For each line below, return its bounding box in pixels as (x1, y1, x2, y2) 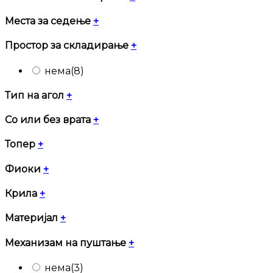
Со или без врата (5, 114, 93, 126)
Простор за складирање (5, 40, 131, 52)
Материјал (5, 212, 60, 224)
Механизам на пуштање (5, 236, 129, 249)
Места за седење (5, 15, 93, 27)
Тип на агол (5, 89, 66, 101)
